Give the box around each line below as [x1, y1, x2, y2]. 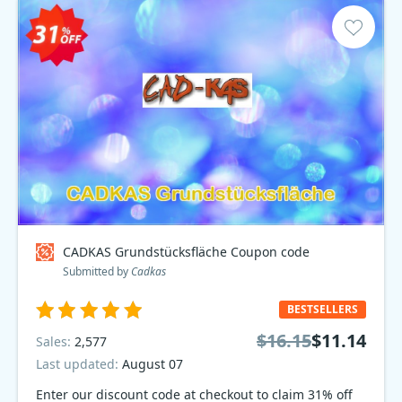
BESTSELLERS [287, 301, 358, 317]
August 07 [122, 355, 183, 372]
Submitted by [63, 264, 131, 279]
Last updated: [36, 355, 122, 372]
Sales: [36, 332, 74, 350]
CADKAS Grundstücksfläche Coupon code [63, 243, 310, 260]
